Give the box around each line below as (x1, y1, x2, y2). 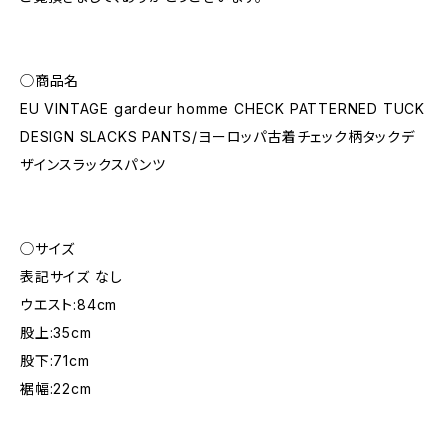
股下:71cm (20, 352, 90, 369)
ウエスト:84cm (20, 296, 118, 313)
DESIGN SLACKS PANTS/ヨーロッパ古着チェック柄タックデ (20, 128, 415, 145)
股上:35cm (20, 324, 92, 341)
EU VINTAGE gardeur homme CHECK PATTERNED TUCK (20, 100, 425, 117)
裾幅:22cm (20, 380, 92, 397)
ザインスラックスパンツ (20, 156, 166, 173)
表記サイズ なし (20, 268, 123, 285)
